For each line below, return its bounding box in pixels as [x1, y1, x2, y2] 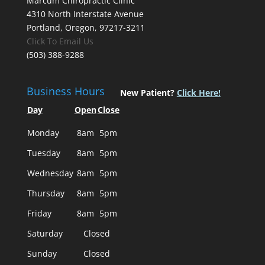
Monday [27, 127, 59, 139]
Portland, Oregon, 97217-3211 [26, 22, 145, 33]
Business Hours [26, 84, 105, 99]
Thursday [27, 188, 64, 199]
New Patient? [119, 87, 174, 99]
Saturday [27, 228, 63, 240]
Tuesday [27, 147, 60, 159]
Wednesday [27, 167, 73, 179]
